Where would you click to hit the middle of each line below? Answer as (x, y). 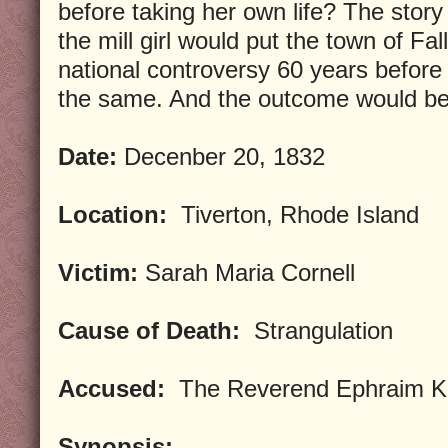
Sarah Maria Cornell (246, 272)
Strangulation (316, 330)
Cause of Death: (149, 330)
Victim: (98, 272)
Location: (112, 214)
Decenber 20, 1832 (221, 156)
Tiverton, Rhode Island (293, 214)
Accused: (111, 388)
